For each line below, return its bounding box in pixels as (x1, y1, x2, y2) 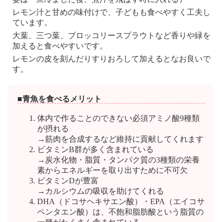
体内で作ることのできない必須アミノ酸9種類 (37, 113, 200, 122)
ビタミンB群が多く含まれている (37, 145, 154, 154)
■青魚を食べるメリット (17, 94, 102, 103)
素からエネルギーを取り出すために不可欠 (37, 166, 188, 174)
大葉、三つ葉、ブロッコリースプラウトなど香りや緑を (12, 31, 211, 40)
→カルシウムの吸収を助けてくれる (37, 186, 164, 195)
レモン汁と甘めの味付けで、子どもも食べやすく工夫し (12, 7, 211, 16)
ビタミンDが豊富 (37, 176, 99, 185)
